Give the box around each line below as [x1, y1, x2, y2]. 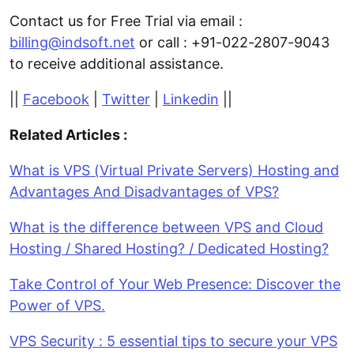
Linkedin [163, 91, 219, 108]
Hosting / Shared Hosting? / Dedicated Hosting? [9, 240, 329, 258]
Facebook [23, 91, 89, 108]
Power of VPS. [9, 297, 105, 314]
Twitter [102, 91, 150, 108]
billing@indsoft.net [9, 34, 135, 51]
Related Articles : [9, 126, 127, 144]
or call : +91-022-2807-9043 [135, 34, 330, 51]
